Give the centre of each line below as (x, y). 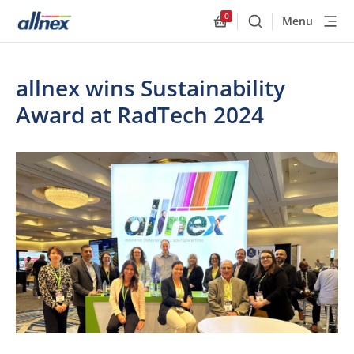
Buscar (275, 28)
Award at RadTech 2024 (140, 115)
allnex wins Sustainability (151, 88)
